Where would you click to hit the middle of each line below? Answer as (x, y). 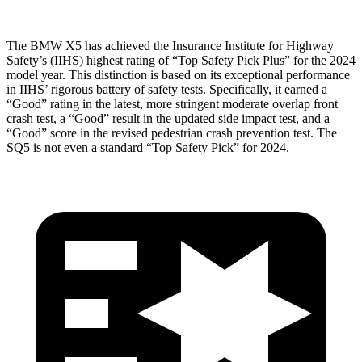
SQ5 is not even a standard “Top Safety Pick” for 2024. (148, 147)
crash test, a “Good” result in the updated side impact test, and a (168, 118)
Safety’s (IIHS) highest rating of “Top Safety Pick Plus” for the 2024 (181, 60)
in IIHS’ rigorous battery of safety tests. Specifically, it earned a (167, 89)
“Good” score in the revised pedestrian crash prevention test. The (172, 133)
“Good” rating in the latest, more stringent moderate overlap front (172, 103)
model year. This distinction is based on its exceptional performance (178, 74)
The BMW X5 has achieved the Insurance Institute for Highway (170, 45)
